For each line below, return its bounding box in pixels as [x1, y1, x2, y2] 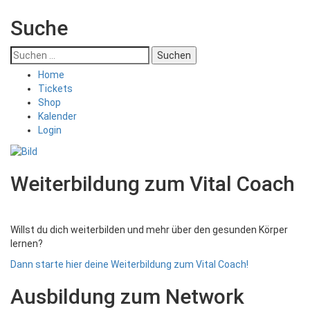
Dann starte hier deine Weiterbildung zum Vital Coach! [10, 259, 248, 271]
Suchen [10, 46, 44, 58]
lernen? [10, 238, 43, 250]
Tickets [38, 82, 73, 94]
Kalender [38, 110, 77, 122]
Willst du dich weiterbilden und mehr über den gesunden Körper [10, 224, 288, 236]
